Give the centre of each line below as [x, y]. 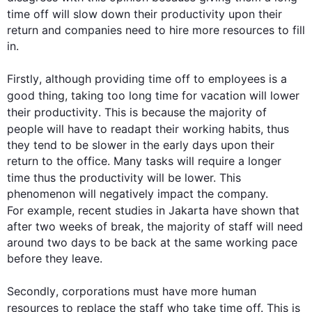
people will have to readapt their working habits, [137, 129]
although [68, 79]
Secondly [31, 291]
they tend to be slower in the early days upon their [141, 145]
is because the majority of [196, 112]
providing [120, 79]
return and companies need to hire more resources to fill [156, 30]
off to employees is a [229, 79]
